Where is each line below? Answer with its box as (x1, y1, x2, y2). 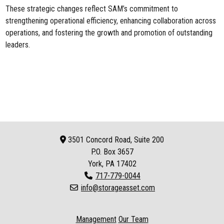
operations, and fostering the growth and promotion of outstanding (5, 28, 213, 37)
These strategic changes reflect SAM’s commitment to (5, 4, 178, 13)
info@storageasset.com (81, 183, 155, 192)
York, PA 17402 (87, 159, 136, 168)
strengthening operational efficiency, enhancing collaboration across (5, 16, 216, 25)
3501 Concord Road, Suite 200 (66, 135, 164, 144)
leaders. (5, 40, 30, 49)
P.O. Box (90, 147, 117, 156)
